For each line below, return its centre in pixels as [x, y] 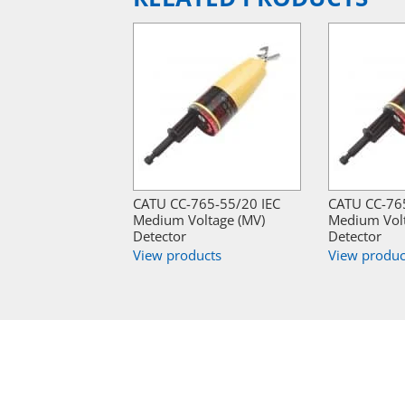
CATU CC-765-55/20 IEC [207, 204]
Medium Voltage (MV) [199, 220]
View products [177, 255]
